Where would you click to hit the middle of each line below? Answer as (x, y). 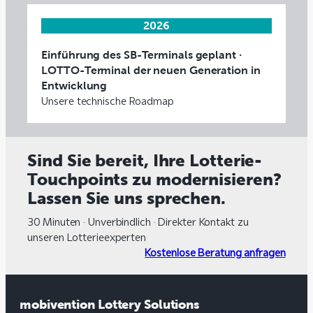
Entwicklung (74, 85)
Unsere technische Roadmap (108, 101)
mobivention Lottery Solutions (110, 304)
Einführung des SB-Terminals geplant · (141, 54)
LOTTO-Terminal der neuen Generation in (151, 70)
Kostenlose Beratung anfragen (215, 253)
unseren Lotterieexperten (87, 237)
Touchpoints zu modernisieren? (154, 179)
